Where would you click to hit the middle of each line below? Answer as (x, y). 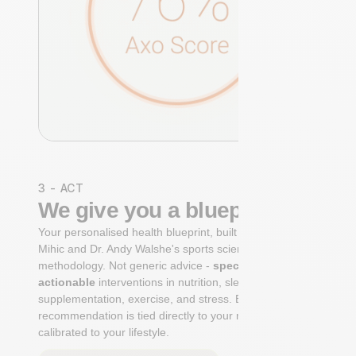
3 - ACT (61, 188)
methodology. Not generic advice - (126, 266)
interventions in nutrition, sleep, (177, 282)
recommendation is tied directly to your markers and (169, 316)
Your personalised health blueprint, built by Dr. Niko (167, 232)
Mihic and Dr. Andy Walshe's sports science (147, 249)
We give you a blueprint (157, 211)
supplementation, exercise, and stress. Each (150, 299)
